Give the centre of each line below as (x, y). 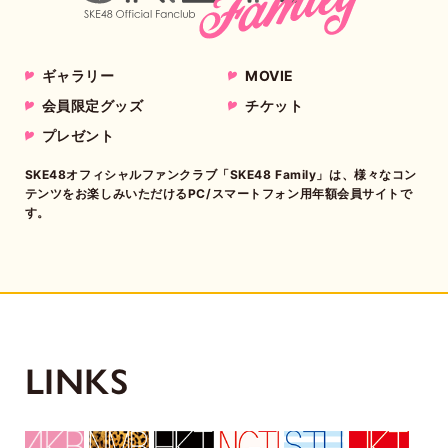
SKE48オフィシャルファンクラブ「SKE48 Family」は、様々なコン (220, 175)
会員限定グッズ (92, 106)
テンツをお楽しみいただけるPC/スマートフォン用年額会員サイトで (218, 194)
